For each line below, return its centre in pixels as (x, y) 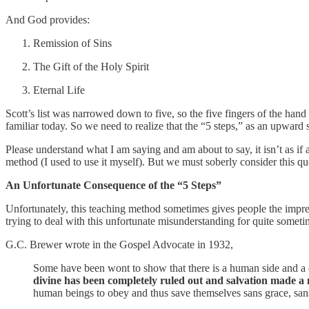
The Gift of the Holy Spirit (91, 66)
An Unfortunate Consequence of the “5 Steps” (113, 185)
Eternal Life (59, 90)
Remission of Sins (72, 43)
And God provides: (48, 19)
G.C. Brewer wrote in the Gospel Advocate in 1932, (119, 244)
